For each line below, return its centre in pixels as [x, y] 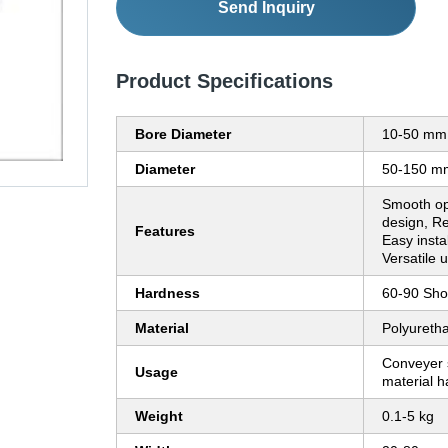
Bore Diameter [183, 134]
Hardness [167, 293]
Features [165, 231]
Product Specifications [224, 81]
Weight [159, 416]
